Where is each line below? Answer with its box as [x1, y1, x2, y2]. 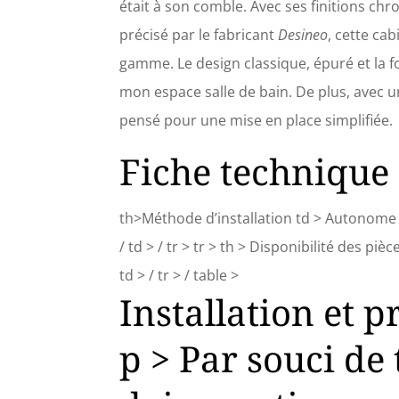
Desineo [278, 25, 329, 45]
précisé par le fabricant [119, 25, 279, 45]
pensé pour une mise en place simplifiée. [119, 110, 394, 131]
